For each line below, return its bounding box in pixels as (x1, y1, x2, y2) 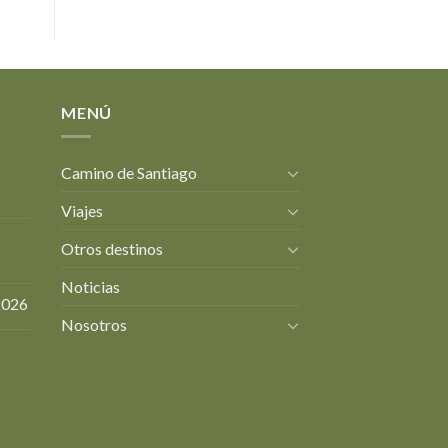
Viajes (61, 201, 103, 221)
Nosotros (61, 315, 127, 335)
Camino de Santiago (61, 163, 197, 183)
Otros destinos (61, 239, 163, 259)
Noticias (61, 277, 120, 297)
